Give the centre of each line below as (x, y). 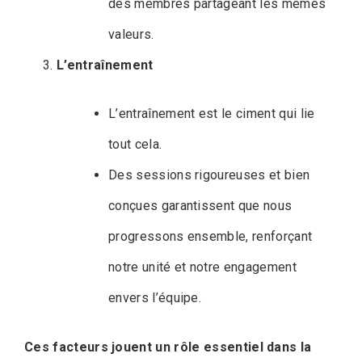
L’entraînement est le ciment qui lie (212, 113)
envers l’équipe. (155, 297)
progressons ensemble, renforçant (210, 236)
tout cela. (135, 144)
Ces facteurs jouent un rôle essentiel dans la (168, 347)
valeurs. (131, 34)
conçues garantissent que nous (200, 205)
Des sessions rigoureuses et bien (209, 175)
